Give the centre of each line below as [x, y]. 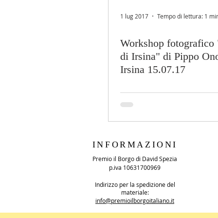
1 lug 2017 [134, 16]
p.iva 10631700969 [135, 167]
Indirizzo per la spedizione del [135, 184]
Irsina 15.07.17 [153, 69]
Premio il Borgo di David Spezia [135, 159]
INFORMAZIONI [135, 145]
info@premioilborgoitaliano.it [135, 200]
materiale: [135, 192]
